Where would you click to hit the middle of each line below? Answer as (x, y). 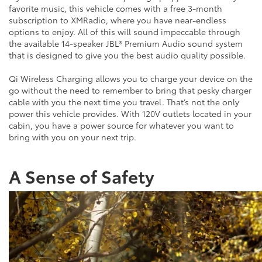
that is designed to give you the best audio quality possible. (127, 55)
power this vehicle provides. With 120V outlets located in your (130, 113)
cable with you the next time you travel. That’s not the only (124, 101)
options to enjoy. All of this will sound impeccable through (125, 31)
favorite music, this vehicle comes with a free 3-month (116, 8)
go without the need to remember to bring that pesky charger (130, 90)
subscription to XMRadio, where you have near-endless (118, 20)
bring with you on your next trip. (73, 137)
